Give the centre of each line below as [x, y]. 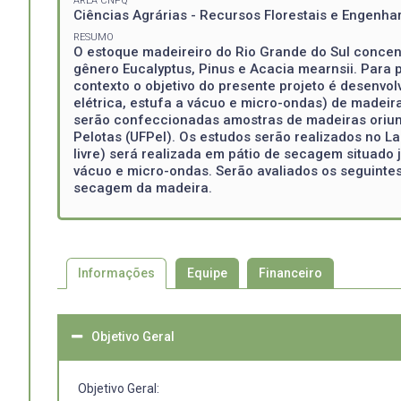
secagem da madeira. [143, 188]
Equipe [207, 273]
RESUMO [94, 38]
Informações [116, 273]
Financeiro [291, 273]
